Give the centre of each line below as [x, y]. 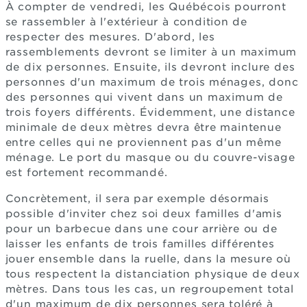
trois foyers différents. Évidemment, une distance [150, 112]
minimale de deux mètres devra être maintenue [143, 127]
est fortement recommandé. [86, 172]
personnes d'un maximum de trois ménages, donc [152, 82]
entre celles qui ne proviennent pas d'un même [143, 142]
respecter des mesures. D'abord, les [110, 37]
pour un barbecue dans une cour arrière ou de [141, 229]
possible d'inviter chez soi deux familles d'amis [144, 213]
